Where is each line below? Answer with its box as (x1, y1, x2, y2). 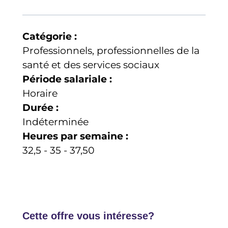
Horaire (22, 87, 58, 99)
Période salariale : (22, 73, 112, 85)
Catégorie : (22, 30, 77, 42)
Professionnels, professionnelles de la (22, 44, 200, 56)
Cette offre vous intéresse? (22, 210, 155, 221)
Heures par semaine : (22, 130, 129, 142)
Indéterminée (22, 116, 89, 128)
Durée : (22, 101, 59, 113)
